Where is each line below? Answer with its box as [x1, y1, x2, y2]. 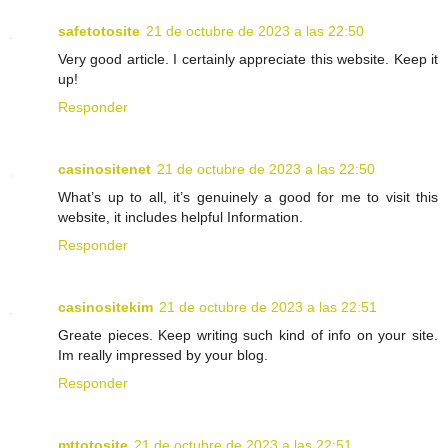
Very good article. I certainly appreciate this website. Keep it [58, 51, 438, 68]
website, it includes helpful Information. [58, 209, 303, 226]
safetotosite [58, 23, 140, 40]
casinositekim [58, 299, 153, 316]
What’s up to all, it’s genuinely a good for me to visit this [58, 189, 438, 206]
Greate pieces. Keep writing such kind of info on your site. [58, 327, 438, 344]
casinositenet [58, 161, 151, 178]
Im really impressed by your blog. [58, 347, 268, 364]
